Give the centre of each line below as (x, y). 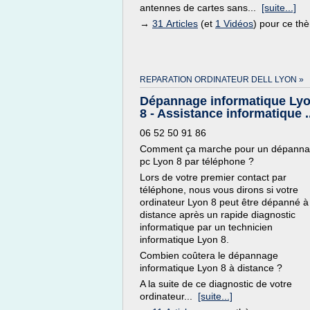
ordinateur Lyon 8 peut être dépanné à (224, 202)
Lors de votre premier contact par (213, 177)
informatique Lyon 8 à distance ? (211, 268)
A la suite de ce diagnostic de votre (216, 284)
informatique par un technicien (206, 227)
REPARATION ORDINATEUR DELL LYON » (222, 80)
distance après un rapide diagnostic (218, 215)
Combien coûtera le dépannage (209, 255)
